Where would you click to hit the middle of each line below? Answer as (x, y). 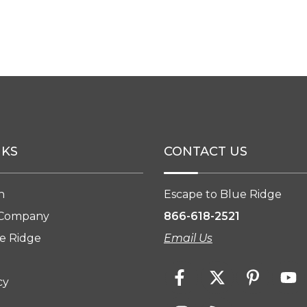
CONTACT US (206, 151)
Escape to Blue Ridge (223, 194)
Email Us (188, 238)
